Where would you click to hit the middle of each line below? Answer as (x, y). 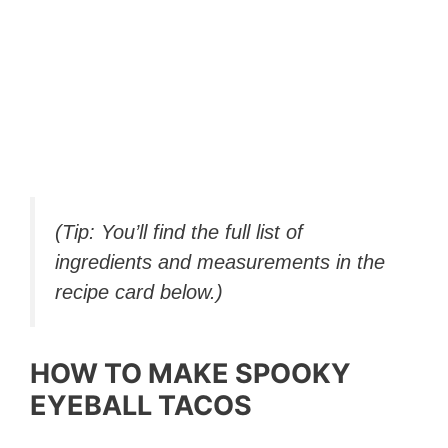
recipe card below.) (139, 292)
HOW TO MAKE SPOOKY (190, 373)
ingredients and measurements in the (220, 262)
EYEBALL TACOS (141, 405)
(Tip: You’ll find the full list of (179, 232)
